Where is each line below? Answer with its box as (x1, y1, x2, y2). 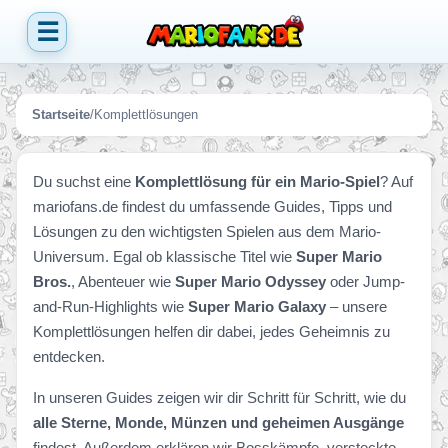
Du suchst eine (33, 173, 135, 190)
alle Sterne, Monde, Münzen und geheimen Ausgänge (33, 414, 404, 431)
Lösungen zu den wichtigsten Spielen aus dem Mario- (33, 223, 381, 240)
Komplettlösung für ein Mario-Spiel (135, 173, 380, 190)
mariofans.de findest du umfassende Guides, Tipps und (33, 198, 392, 215)
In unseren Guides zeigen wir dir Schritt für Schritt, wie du (33, 389, 406, 406)
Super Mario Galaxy (188, 298, 326, 315)
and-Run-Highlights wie (33, 298, 188, 315)
